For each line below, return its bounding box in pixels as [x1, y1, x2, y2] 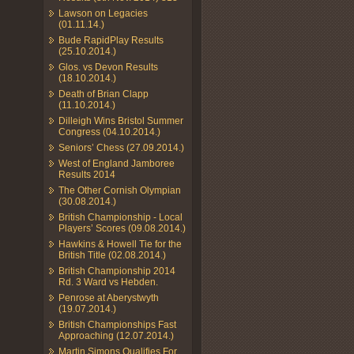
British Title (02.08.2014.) [58, 249, 166, 261]
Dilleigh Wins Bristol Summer [58, 115, 183, 126]
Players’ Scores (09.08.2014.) [58, 222, 186, 234]
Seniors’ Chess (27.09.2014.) [58, 141, 184, 153]
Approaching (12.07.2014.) [58, 330, 174, 341]
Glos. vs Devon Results [58, 61, 158, 73]
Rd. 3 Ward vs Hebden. [58, 276, 158, 288]
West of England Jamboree [58, 157, 175, 169]
